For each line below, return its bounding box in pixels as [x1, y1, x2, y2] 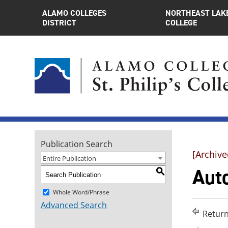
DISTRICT [42, 17, 76, 28]
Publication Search [41, 138, 112, 150]
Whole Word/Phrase [53, 187, 109, 196]
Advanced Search [41, 199, 107, 211]
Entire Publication [43, 154, 96, 163]
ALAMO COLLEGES [42, 8, 106, 18]
